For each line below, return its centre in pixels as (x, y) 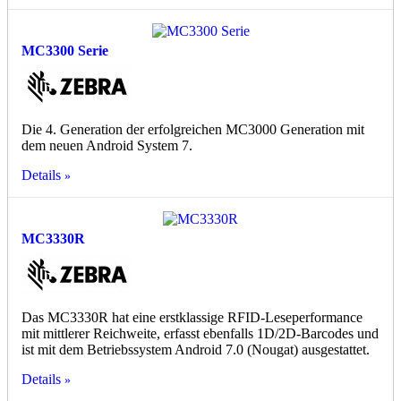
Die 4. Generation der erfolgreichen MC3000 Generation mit (193, 130)
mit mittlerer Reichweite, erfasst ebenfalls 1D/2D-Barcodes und (200, 334)
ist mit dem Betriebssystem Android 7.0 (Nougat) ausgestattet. (196, 350)
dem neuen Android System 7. (107, 146)
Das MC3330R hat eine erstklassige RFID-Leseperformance (192, 318)
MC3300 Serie (65, 51)
